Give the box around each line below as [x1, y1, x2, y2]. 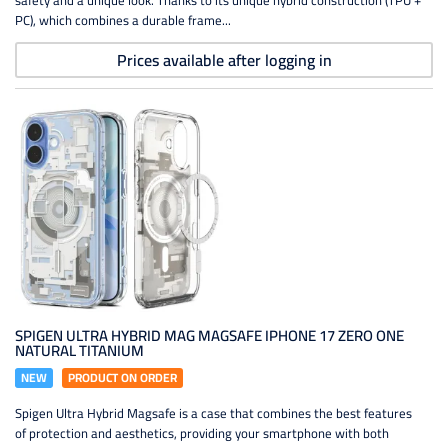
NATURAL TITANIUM [15, 336, 144, 365]
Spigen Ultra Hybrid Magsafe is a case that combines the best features [15, 401, 412, 425]
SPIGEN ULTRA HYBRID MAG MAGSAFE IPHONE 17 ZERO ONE [15, 321, 404, 350]
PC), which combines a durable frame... [15, 8, 231, 32]
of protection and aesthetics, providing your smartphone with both [15, 421, 389, 445]
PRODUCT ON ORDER [68, 366, 177, 389]
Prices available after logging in [116, 45, 332, 75]
